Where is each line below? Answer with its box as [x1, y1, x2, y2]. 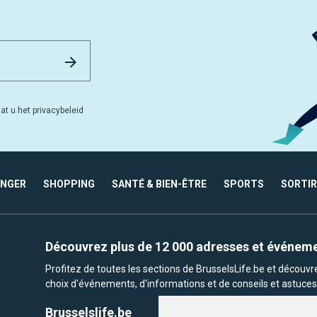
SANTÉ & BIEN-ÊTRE [112, 178, 207, 190]
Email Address [90, 41, 162, 55]
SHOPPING [43, 178, 95, 190]
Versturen [79, 50, 127, 64]
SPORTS [224, 178, 264, 190]
